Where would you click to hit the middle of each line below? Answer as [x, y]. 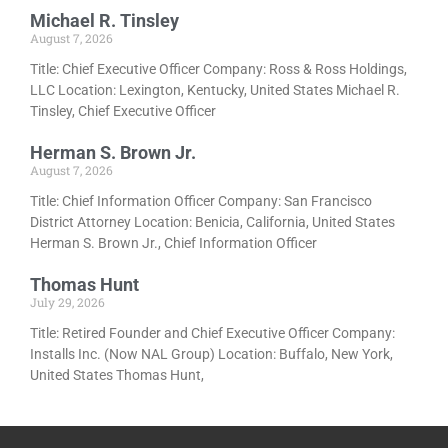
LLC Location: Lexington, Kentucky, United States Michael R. [215, 90]
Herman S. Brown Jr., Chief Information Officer [173, 243]
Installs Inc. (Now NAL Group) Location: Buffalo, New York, [211, 354]
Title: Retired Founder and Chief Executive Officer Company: [212, 333]
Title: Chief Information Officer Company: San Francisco [201, 201]
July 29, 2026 [67, 302]
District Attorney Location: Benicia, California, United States [212, 222]
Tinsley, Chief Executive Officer [123, 111]
